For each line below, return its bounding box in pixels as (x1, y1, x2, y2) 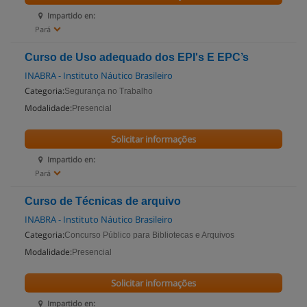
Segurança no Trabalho (64, 86, 153, 96)
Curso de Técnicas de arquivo (25, 195, 181, 207)
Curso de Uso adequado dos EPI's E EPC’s (25, 51, 249, 63)
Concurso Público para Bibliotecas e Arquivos (64, 230, 234, 240)
